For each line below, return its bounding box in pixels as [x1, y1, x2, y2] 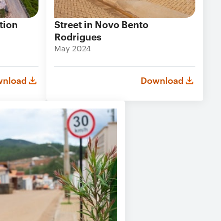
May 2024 [54, 43, 91, 53]
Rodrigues [54, 30, 102, 43]
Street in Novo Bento [54, 17, 148, 31]
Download [141, 75, 184, 86]
